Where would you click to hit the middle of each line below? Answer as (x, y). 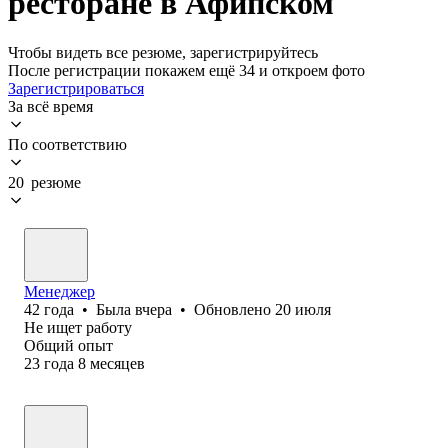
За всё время (50, 106)
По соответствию (67, 144)
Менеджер (59, 291)
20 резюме (44, 182)
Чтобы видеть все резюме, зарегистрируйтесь (163, 52)
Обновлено (234, 309)
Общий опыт (68, 345)
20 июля (303, 309)
